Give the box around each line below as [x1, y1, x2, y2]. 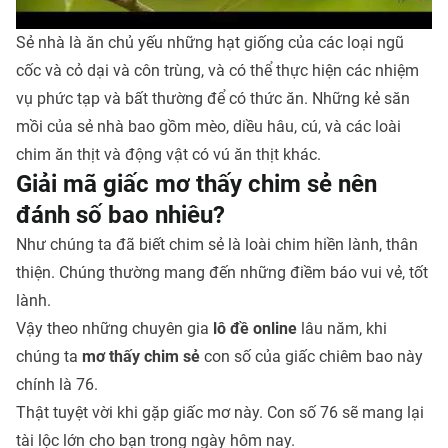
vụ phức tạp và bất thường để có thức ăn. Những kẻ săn [16, 89, 410, 109]
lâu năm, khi [301, 319, 387, 339]
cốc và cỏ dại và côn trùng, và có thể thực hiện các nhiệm [16, 61, 419, 81]
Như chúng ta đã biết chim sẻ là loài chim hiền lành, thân [16, 235, 418, 255]
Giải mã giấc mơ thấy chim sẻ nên [16, 170, 377, 199]
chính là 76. [16, 375, 98, 395]
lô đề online [213, 319, 301, 339]
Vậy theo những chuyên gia [16, 319, 213, 339]
